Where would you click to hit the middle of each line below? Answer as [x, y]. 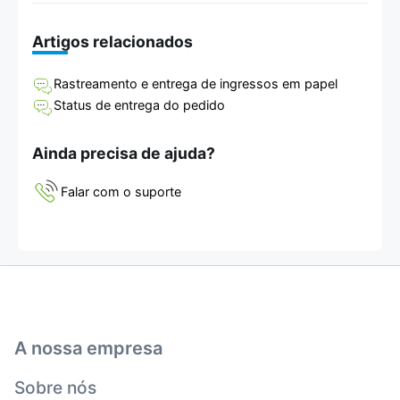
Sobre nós [55, 387]
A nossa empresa [88, 348]
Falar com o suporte [121, 191]
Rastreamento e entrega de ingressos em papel [196, 84]
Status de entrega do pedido [139, 105]
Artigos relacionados [112, 42]
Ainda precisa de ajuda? [124, 153]
